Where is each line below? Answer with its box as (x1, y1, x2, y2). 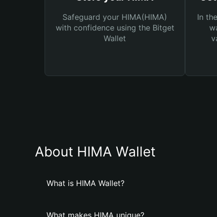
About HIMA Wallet (35, 143, 155, 160)
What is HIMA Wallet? (46, 178, 124, 188)
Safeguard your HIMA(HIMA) (62, 12, 167, 22)
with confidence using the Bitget (55, 23, 174, 32)
